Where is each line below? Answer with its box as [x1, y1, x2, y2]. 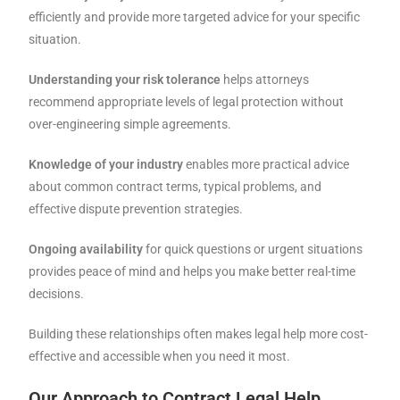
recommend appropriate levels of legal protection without [29, 95, 345, 110]
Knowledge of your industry [29, 157, 184, 172]
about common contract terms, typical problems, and [29, 179, 322, 195]
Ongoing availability [29, 242, 144, 257]
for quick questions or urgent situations [143, 242, 363, 257]
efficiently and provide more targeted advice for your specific [29, 10, 361, 25]
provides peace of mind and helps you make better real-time [29, 264, 356, 279]
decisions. [29, 287, 85, 302]
